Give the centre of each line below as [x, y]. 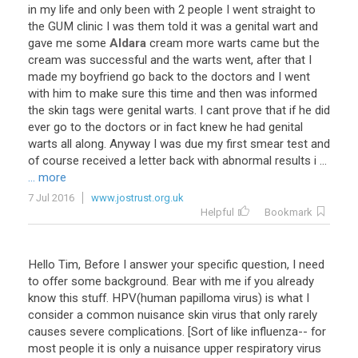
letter [153, 161]
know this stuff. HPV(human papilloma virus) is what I [169, 298]
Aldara [128, 43]
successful [118, 60]
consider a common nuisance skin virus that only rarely [173, 315]
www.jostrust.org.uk [137, 198]
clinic [90, 26]
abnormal [247, 161]
